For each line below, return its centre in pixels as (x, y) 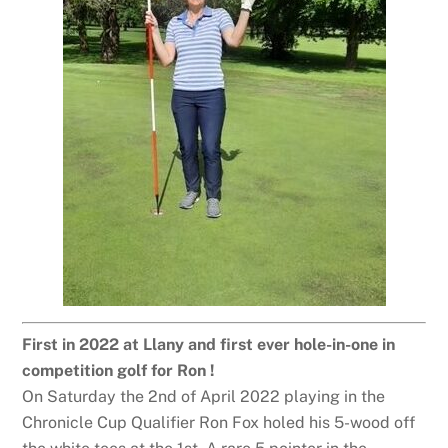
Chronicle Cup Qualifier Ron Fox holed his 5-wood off (219, 422)
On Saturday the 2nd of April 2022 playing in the (204, 396)
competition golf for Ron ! (119, 370)
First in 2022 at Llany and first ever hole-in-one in (209, 344)
